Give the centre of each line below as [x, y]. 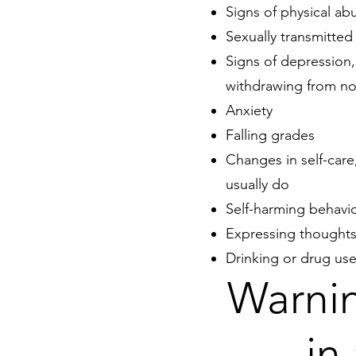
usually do [257, 184]
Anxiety [251, 110]
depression [316, 61]
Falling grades [270, 135]
